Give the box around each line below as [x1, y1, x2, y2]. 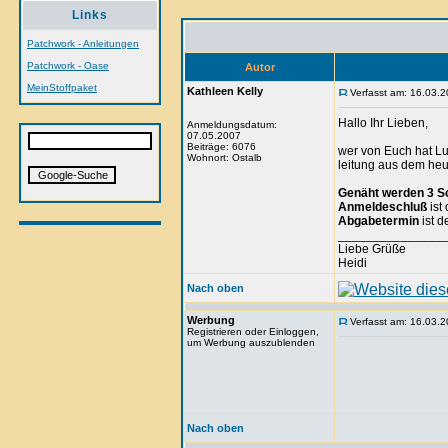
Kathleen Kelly [187, 85, 263, 97]
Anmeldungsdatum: [187, 119, 277, 130]
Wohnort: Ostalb [187, 152, 262, 163]
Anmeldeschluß [338, 200, 427, 214]
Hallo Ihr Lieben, [338, 116, 428, 130]
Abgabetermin [338, 214, 419, 228]
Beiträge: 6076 [187, 141, 256, 152]
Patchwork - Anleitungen [27, 38, 139, 49]
